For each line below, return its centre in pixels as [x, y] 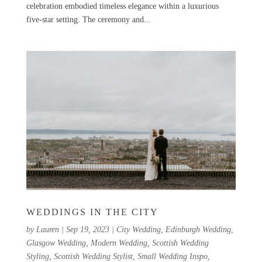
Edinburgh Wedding [198, 229]
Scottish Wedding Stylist [93, 256]
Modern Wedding [119, 243]
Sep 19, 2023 [87, 229]
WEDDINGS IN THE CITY [94, 212]
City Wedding [138, 229]
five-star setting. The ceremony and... [88, 19]
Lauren [47, 229]
